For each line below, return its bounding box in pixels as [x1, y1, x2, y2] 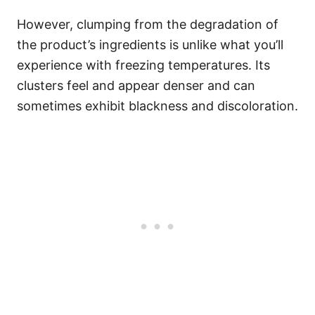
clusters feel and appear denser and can [17, 78, 255, 93]
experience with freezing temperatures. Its [17, 58, 270, 72]
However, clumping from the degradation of [17, 17, 278, 32]
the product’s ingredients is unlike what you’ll [17, 37, 283, 52]
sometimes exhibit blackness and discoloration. [17, 98, 298, 113]
